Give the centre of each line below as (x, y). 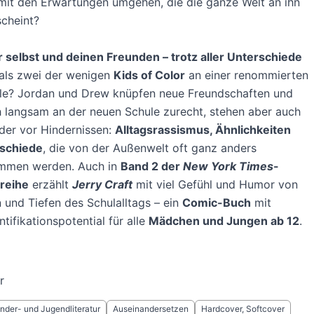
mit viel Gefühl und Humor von (215, 184)
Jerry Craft (102, 184)
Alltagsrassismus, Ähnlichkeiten (203, 130)
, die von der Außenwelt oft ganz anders (149, 148)
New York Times (228, 166)
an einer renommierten (246, 75)
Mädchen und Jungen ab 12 (224, 221)
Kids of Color (149, 75)
